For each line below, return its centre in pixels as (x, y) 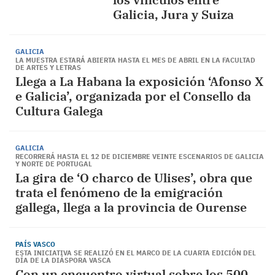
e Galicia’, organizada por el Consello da (133, 96)
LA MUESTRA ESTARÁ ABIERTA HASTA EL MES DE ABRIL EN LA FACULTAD (135, 60)
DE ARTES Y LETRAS (48, 68)
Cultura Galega (59, 111)
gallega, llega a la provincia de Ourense (131, 207)
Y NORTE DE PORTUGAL (54, 164)
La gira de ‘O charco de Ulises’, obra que (134, 178)
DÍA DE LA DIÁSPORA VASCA (63, 260)
